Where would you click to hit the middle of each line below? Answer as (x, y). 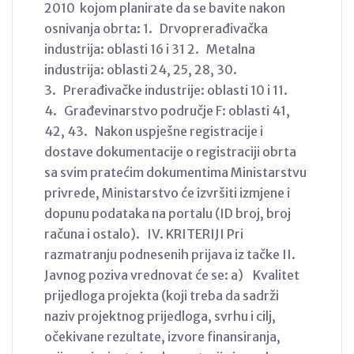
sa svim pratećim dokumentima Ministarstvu (175, 172)
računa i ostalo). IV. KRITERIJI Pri (144, 233)
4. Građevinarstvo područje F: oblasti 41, (167, 110)
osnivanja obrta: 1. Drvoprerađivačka (156, 28)
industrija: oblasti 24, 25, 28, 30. (141, 69)
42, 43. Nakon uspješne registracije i (154, 131)
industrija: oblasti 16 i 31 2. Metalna (150, 49)
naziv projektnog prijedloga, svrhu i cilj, (160, 316)
